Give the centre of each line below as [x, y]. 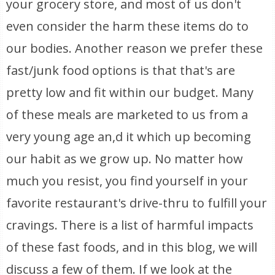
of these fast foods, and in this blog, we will [132, 247]
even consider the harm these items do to [128, 26]
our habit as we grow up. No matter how [125, 159]
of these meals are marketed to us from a [127, 114]
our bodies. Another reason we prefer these [135, 48]
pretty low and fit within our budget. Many [130, 92]
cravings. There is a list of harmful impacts [130, 225]
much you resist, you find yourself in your [127, 181]
